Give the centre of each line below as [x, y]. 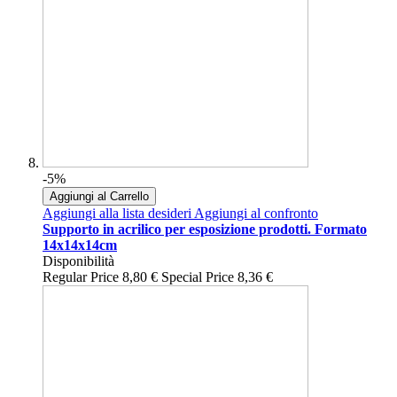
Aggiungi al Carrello [99, 197]
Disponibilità [78, 261]
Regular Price [81, 277]
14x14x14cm [80, 245]
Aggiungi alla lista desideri [117, 214]
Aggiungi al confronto [256, 214]
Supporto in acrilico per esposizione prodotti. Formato [205, 230]
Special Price [198, 277]
